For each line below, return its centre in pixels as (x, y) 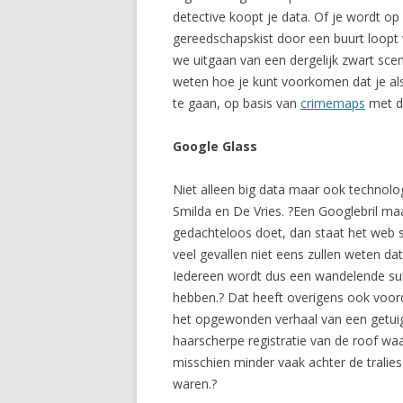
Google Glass (215, 146)
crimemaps (333, 103)
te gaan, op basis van (237, 103)
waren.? (195, 384)
